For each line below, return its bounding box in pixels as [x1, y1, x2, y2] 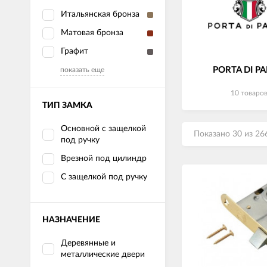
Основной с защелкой [61, 125, 146, 133]
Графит [61, 47, 88, 55]
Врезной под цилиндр [61, 154, 147, 163]
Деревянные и [61, 239, 116, 247]
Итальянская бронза [61, 10, 139, 18]
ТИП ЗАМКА [42, 101, 92, 110]
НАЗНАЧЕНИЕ [42, 216, 100, 224]
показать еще [60, 66, 104, 73]
